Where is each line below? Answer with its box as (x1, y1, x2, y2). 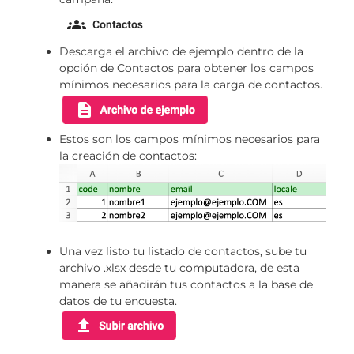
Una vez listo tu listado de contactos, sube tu (59, 243, 307, 258)
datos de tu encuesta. (59, 293, 177, 308)
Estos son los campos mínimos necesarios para (59, 131, 320, 146)
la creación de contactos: (59, 148, 197, 163)
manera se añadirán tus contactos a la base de (59, 277, 313, 292)
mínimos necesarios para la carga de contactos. (59, 77, 322, 92)
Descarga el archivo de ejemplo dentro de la (59, 43, 303, 58)
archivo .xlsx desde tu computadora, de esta (59, 260, 299, 275)
